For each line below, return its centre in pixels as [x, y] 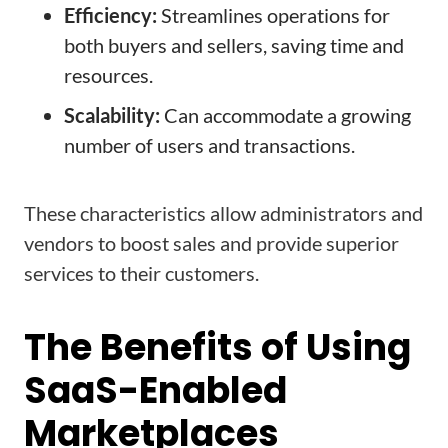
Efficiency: [110, 15]
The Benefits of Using [217, 347]
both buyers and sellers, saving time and [234, 45]
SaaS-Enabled [155, 390]
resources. [108, 75]
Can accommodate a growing [285, 115]
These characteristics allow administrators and [223, 213]
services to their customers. [141, 273]
